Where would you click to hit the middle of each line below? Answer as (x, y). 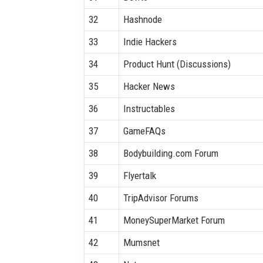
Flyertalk (139, 175)
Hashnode (142, 19)
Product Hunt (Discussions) (177, 64)
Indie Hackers (150, 41)
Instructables (149, 108)
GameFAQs (144, 131)
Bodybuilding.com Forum (171, 153)
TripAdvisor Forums (161, 198)
